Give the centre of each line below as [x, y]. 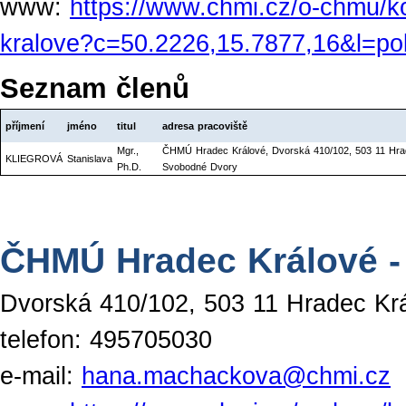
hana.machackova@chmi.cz [236, 376]
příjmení [25, 126]
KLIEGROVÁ [34, 158]
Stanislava [90, 158]
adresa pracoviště [205, 126]
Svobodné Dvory [200, 166]
